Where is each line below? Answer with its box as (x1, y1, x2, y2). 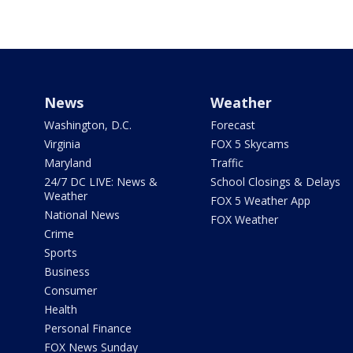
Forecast (210, 117, 255, 132)
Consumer (44, 283, 97, 298)
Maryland (44, 155, 91, 170)
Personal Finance (44, 321, 132, 336)
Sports (44, 245, 77, 260)
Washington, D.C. (44, 117, 132, 132)
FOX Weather (210, 212, 278, 227)
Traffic (210, 155, 243, 170)
